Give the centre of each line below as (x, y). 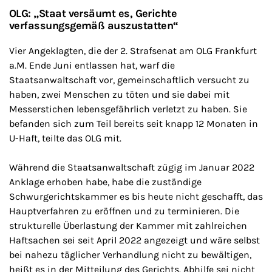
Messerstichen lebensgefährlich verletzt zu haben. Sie (128, 109)
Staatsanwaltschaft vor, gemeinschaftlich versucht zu (129, 80)
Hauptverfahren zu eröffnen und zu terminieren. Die (124, 211)
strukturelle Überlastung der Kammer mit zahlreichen (128, 226)
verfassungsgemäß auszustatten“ (94, 25)
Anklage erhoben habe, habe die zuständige (105, 182)
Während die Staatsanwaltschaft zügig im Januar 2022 (132, 167)
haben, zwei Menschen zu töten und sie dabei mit (119, 94)
